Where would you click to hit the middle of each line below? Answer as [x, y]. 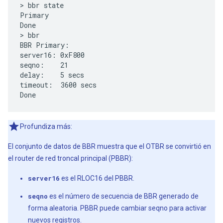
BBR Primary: [45, 45]
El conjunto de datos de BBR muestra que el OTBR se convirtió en [110, 146]
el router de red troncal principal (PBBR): [70, 158]
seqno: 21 [44, 65]
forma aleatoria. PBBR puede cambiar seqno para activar [117, 208]
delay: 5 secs [52, 75]
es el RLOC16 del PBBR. [97, 178]
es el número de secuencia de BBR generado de [123, 196]
